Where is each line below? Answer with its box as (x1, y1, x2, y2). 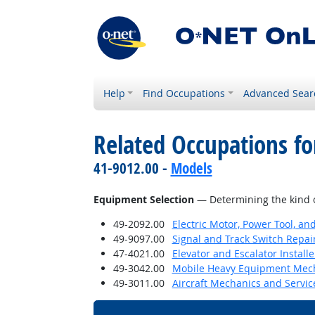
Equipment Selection (93, 193, 194, 206)
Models (170, 158, 212, 178)
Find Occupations (143, 86, 226, 100)
